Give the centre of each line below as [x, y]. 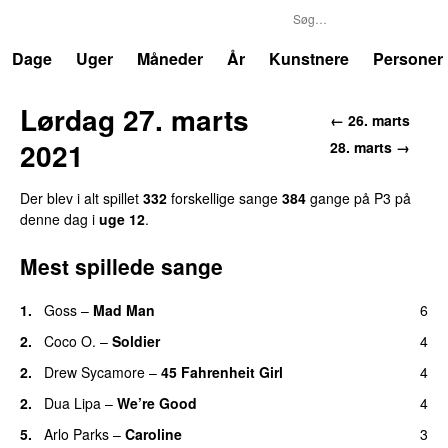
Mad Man [124, 309]
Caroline [153, 433]
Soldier [136, 340]
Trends [58, 19]
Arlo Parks [76, 433]
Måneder [170, 58]
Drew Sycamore [94, 371]
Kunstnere [309, 58]
